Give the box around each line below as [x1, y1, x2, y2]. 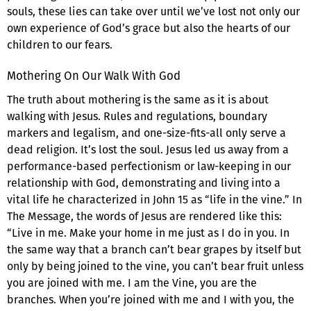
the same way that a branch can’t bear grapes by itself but [7, 241, 301, 258]
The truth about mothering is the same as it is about [7, 91, 269, 108]
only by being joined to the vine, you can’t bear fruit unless [7, 258, 303, 274]
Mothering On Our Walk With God [7, 67, 180, 84]
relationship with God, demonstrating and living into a [7, 174, 280, 191]
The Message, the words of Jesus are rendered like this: [7, 208, 282, 224]
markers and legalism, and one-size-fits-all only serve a [7, 124, 286, 141]
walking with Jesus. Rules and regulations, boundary [7, 108, 267, 124]
